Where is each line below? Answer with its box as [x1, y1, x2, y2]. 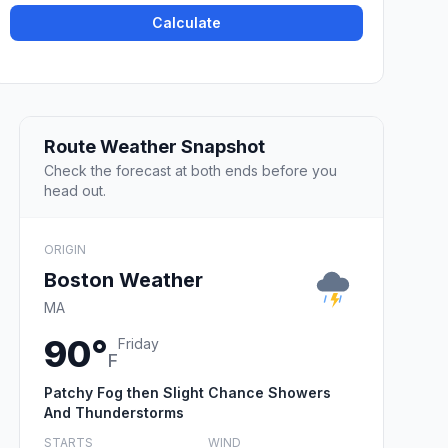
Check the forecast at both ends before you [44, 161, 337, 179]
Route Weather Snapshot [44, 135, 265, 157]
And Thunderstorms [44, 403, 184, 421]
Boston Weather [44, 267, 203, 292]
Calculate [152, 14, 222, 32]
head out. [44, 181, 106, 199]
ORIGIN [44, 241, 86, 257]
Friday [118, 334, 159, 352]
